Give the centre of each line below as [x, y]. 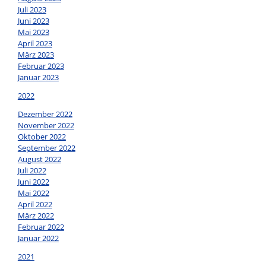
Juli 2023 [32, 10]
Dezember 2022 [45, 114]
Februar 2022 [41, 227]
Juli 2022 [32, 171]
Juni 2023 [33, 21]
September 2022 [46, 148]
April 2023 [35, 44]
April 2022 [35, 205]
